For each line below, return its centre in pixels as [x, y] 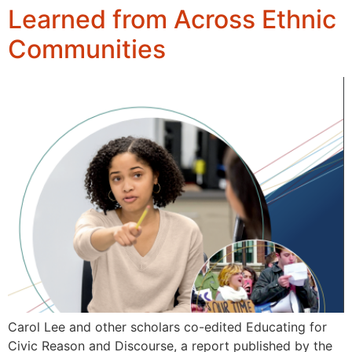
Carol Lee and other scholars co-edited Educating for [167, 327]
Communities [87, 49]
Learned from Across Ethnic [172, 20]
